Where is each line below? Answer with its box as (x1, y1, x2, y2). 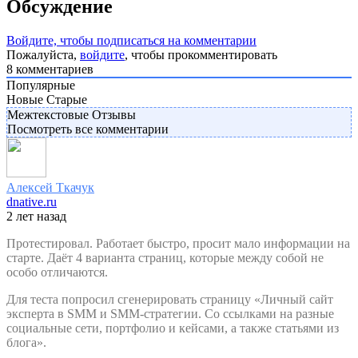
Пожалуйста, (6, 47, 80, 62)
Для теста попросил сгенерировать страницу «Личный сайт (6, 292, 333, 306)
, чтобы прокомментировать (125, 47, 277, 62)
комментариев (13, 62, 93, 76)
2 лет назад (6, 209, 66, 223)
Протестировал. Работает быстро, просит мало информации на (6, 236, 350, 250)
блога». (6, 335, 46, 349)
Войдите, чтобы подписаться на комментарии (6, 33, 257, 47)
